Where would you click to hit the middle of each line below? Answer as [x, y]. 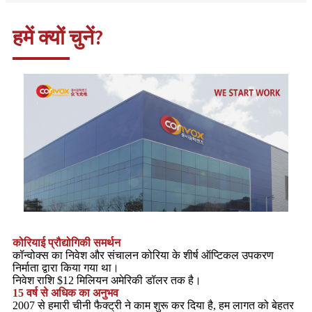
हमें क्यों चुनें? [58, 37]
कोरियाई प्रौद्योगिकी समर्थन [67, 242]
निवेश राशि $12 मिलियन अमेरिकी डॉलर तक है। [107, 280]
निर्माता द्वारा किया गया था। [66, 267]
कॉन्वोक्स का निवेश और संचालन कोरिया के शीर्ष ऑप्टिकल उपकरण [143, 255]
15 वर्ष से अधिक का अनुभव [65, 292]
